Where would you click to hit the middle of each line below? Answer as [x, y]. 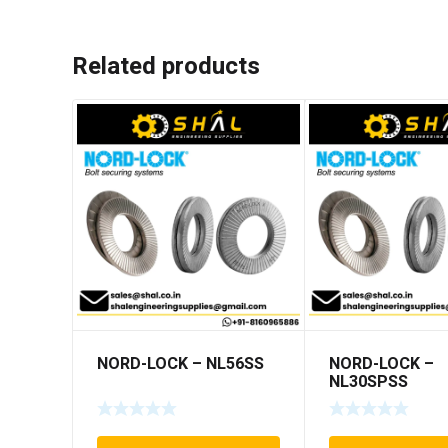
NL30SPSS [369, 382]
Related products [166, 67]
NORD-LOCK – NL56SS [180, 364]
